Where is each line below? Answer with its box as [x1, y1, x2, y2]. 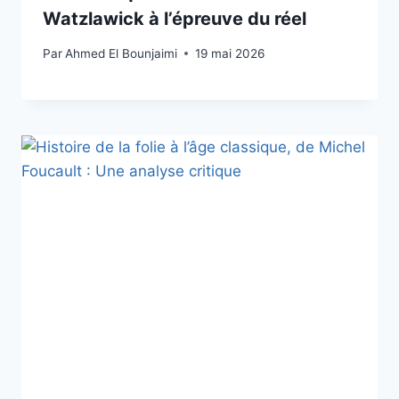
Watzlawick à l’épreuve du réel [43, 7, 306, 29]
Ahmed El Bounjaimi [65, 45, 178, 61]
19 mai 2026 [195, 45, 265, 61]
